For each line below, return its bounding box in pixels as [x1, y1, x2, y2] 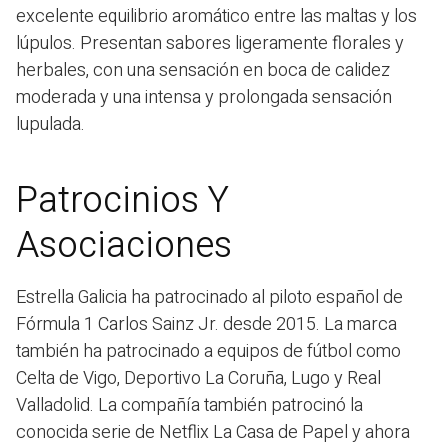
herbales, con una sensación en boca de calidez [16, 56, 390, 84]
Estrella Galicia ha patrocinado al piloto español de [16, 283, 403, 311]
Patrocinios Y [16, 173, 229, 227]
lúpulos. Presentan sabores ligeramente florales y [16, 29, 404, 57]
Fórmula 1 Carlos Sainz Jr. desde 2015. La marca [16, 310, 397, 338]
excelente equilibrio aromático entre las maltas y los [16, 2, 417, 30]
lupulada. [16, 110, 85, 138]
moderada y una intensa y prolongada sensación [16, 83, 392, 111]
